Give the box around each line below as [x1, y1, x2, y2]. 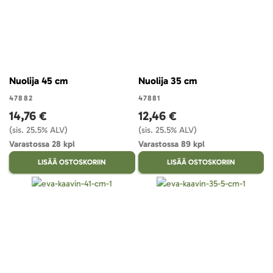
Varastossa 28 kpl [9, 139, 75, 149]
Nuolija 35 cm [138, 75, 197, 87]
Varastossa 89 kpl [138, 139, 205, 149]
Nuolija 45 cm [9, 75, 68, 87]
